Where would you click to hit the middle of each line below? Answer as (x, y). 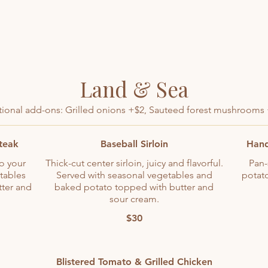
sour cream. (134, 199)
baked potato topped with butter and (134, 187)
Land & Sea (134, 89)
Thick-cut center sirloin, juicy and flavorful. (134, 163)
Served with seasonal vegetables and (134, 175)
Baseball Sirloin (134, 144)
